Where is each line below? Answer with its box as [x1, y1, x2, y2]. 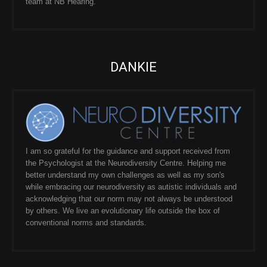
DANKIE [110, 60, 157, 75]
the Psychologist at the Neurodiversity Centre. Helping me [26, 159, 226, 168]
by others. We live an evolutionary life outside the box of [26, 206, 220, 216]
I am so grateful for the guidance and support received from [26, 147, 230, 156]
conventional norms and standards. [26, 218, 147, 228]
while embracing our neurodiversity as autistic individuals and [26, 182, 237, 192]
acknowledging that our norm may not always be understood [26, 194, 232, 204]
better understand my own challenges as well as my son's [26, 170, 225, 180]
